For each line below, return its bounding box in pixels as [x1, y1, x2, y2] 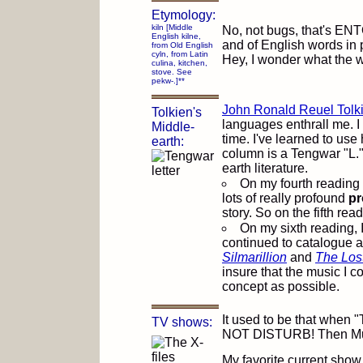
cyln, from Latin [152, 49, 208, 58]
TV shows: [152, 315, 212, 329]
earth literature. [222, 161, 308, 175]
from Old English [152, 41, 213, 49]
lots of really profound [222, 191, 348, 205]
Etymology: [152, 8, 216, 22]
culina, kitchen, [152, 58, 207, 67]
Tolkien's [152, 105, 202, 119]
